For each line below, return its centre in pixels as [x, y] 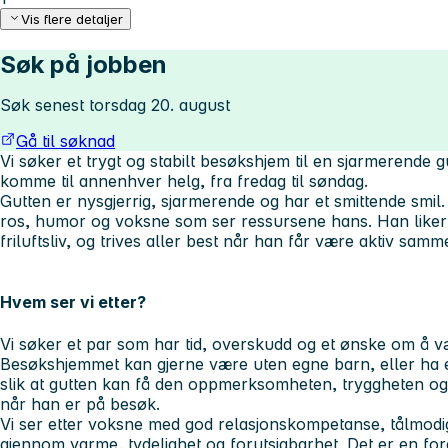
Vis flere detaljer [72, 19]
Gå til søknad [65, 141]
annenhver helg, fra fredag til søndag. [223, 181]
